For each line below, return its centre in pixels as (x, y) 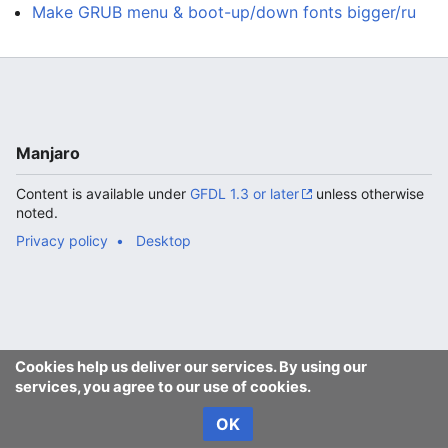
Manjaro (48, 153)
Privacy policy (62, 241)
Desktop (163, 241)
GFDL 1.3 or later (244, 194)
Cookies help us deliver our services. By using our (191, 366)
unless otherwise (368, 194)
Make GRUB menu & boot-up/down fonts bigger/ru (224, 12)
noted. (37, 213)
